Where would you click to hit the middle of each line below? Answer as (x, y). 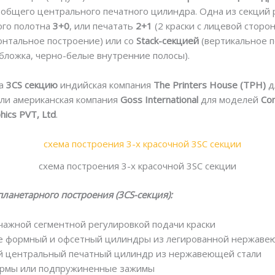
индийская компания (106, 85)
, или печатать (103, 26)
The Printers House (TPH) (210, 85)
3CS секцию (32, 85)
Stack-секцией (168, 41)
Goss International (160, 100)
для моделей (230, 100)
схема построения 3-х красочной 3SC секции (137, 166)
